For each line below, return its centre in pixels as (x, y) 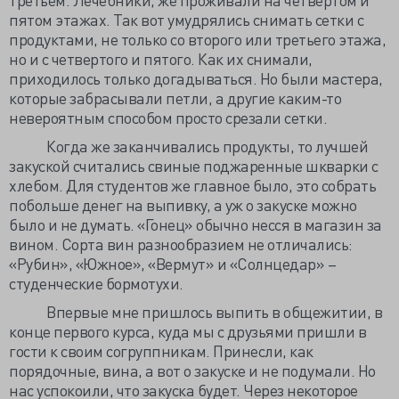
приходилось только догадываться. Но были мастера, (196, 78)
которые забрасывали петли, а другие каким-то (175, 98)
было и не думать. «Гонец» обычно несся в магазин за (195, 224)
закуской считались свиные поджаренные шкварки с (194, 165)
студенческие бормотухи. (96, 283)
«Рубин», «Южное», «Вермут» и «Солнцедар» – (172, 263)
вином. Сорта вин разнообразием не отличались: (181, 244)
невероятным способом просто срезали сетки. (168, 117)
